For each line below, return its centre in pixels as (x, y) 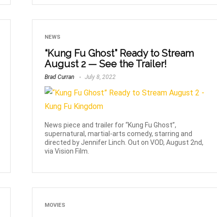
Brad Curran (60, 77)
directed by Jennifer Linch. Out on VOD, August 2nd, (124, 142)
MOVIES (55, 205)
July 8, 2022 (100, 77)
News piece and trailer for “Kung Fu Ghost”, (111, 125)
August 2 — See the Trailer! (106, 64)
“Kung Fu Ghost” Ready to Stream (119, 53)
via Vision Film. (67, 151)
